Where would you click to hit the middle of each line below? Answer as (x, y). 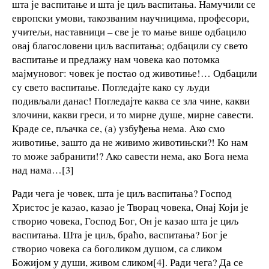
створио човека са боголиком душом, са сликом (117, 249)
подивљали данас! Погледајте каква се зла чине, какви (131, 100)
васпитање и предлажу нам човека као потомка (116, 59)
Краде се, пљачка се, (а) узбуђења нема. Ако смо (119, 128)
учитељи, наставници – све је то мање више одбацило (129, 31)
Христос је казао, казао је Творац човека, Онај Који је (130, 207)
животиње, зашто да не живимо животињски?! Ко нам (130, 142)
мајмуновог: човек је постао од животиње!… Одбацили (134, 73)
